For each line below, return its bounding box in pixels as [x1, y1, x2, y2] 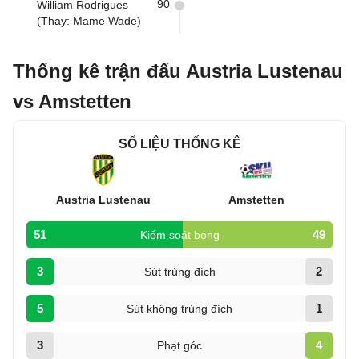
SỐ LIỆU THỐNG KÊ [118, 137, 241, 151]
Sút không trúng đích [127, 302, 232, 315]
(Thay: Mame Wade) [37, 14, 141, 27]
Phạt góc [157, 339, 202, 352]
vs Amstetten [13, 91, 131, 112]
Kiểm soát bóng [139, 228, 220, 241]
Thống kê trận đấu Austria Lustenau [13, 60, 343, 82]
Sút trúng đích [143, 265, 216, 278]
